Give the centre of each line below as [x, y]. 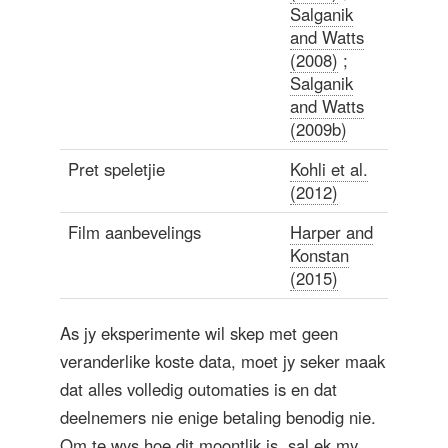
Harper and [331, 231]
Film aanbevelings [134, 231]
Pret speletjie [116, 168]
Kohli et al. [329, 168]
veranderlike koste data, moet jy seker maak [222, 360]
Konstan [319, 254]
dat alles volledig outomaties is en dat [198, 388]
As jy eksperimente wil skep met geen [199, 332]
